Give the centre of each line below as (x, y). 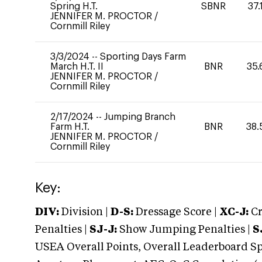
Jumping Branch (140, 117)
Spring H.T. (74, 6)
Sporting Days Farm (143, 57)
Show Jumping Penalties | (185, 230)
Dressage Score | (175, 212)
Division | (85, 212)
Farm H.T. (70, 127)
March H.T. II (77, 67)
